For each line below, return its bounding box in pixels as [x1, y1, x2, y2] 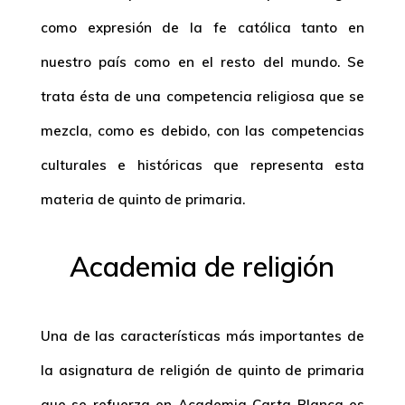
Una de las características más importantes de [40, 327, 365, 344]
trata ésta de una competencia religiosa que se [40, 88, 365, 105]
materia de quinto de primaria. [40, 191, 245, 208]
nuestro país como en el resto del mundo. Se [40, 53, 365, 71]
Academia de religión [70, 250, 335, 284]
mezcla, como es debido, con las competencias [40, 122, 365, 139]
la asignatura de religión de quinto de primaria [40, 362, 365, 379]
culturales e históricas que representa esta [40, 156, 365, 174]
